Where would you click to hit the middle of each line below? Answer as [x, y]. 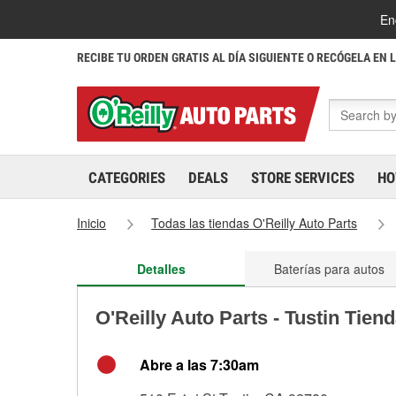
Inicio [91, 223]
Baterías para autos [329, 269]
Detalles [161, 269]
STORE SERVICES [303, 178]
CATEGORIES [127, 178]
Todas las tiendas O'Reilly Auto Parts [255, 223]
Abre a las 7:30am [199, 365]
